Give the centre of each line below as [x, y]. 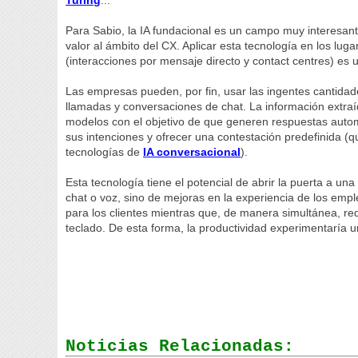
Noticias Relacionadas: [180, 346]
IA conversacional [192, 152]
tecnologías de [105, 152]
